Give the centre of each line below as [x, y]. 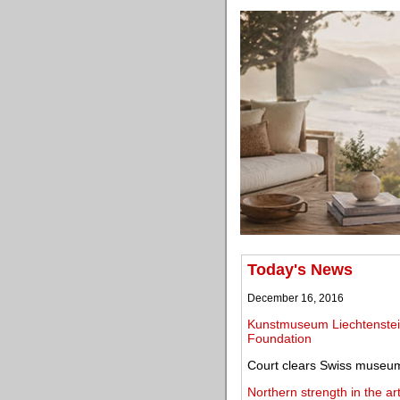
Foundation [279, 338]
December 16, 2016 [296, 298]
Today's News [300, 270]
